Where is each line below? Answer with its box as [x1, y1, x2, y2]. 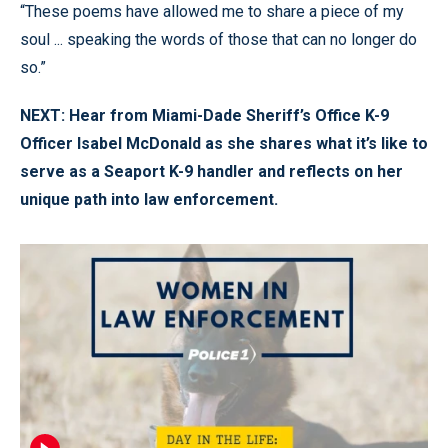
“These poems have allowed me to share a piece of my [20, 2, 404, 22]
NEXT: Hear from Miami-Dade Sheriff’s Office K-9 [20, 106, 389, 126]
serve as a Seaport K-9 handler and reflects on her [20, 162, 403, 182]
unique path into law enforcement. [20, 190, 278, 210]
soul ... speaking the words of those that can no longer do [20, 30, 417, 50]
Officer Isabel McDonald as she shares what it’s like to [20, 134, 428, 154]
